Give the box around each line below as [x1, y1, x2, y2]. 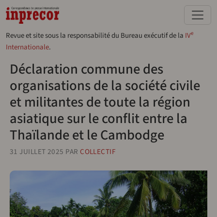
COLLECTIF [80, 146, 116, 157]
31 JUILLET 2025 [10, 146, 64, 157]
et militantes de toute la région [10, 93, 190, 112]
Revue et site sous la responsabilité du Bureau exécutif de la [6, 31, 185, 41]
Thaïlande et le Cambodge [10, 125, 164, 145]
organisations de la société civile [10, 76, 200, 95]
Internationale [6, 42, 49, 52]
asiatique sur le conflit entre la [10, 109, 187, 128]
